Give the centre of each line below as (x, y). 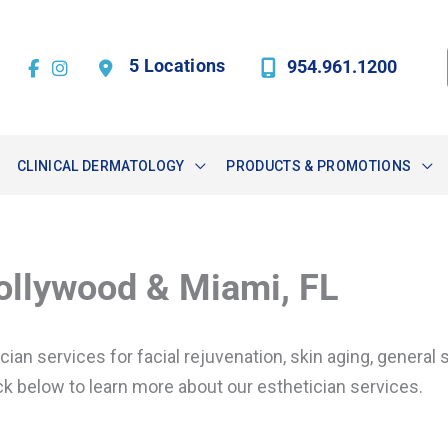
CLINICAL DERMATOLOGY (100, 166)
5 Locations (177, 66)
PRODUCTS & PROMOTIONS (319, 166)
